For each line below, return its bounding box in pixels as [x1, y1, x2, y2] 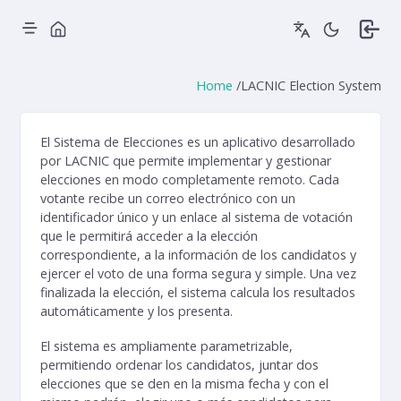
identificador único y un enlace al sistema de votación [40, 209, 353, 226]
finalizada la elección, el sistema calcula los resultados [40, 284, 355, 301]
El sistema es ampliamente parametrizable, [40, 337, 293, 354]
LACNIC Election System [241, 76, 381, 94]
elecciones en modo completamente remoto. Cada [40, 171, 339, 188]
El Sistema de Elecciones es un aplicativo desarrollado [40, 133, 355, 150]
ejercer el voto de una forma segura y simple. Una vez [40, 265, 356, 282]
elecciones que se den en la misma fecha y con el [40, 374, 328, 392]
